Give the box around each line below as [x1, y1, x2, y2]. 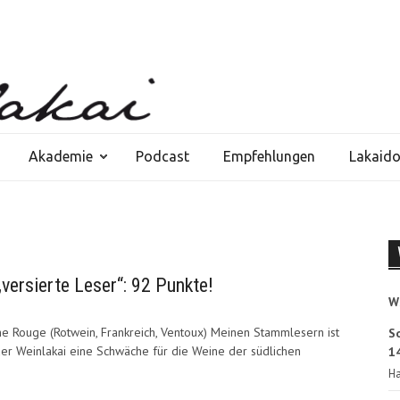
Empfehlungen [223, 148, 315, 165]
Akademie [29, 148, 93, 165]
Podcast [136, 148, 189, 165]
